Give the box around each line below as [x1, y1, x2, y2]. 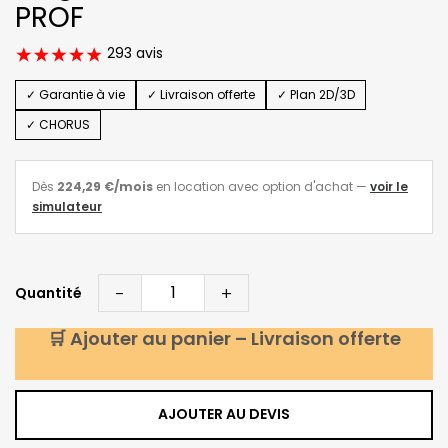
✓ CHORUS [26, 115, 90, 133]
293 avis [103, 43, 163, 63]
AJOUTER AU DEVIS [158, 404, 290, 425]
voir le [370, 177, 408, 195]
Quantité [15, 282, 82, 303]
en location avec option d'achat [153, 177, 353, 195]
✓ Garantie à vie [26, 85, 125, 103]
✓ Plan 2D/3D [277, 85, 355, 103]
